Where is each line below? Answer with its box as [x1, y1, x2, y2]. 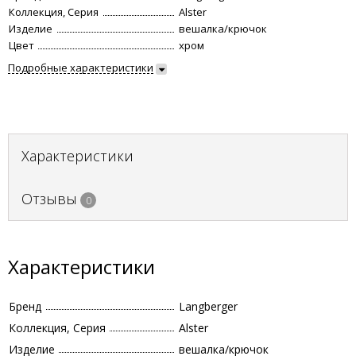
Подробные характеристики [8, 60, 153, 75]
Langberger [179, 299, 238, 314]
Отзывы [21, 189, 77, 208]
